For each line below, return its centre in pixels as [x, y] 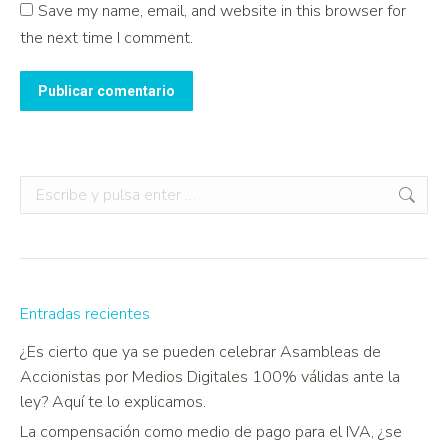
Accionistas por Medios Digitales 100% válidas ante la [210, 377]
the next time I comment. [106, 38]
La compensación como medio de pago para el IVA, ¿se [211, 432]
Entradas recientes [85, 314]
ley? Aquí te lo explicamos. [113, 402]
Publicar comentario [106, 91]
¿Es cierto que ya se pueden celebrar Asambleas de [200, 352]
